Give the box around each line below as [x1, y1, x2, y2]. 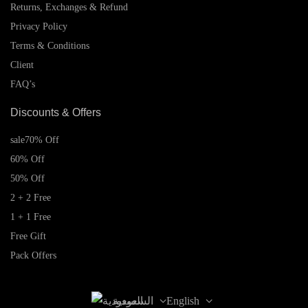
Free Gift [10, 230, 46, 241]
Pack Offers [10, 250, 56, 261]
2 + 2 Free [10, 192, 51, 203]
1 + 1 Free [10, 211, 51, 222]
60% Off [10, 153, 45, 164]
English [166, 294, 202, 307]
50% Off [10, 173, 45, 184]
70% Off [25, 134, 59, 145]
